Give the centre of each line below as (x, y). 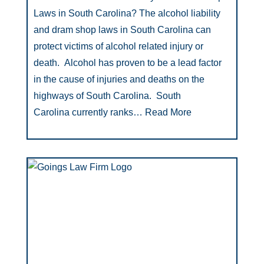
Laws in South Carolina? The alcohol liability (127, 13)
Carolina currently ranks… (88, 112)
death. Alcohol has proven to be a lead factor (128, 63)
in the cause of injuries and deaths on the (119, 79)
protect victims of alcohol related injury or (118, 46)
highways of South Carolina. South (107, 96)
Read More (167, 112)
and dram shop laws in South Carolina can (122, 30)
